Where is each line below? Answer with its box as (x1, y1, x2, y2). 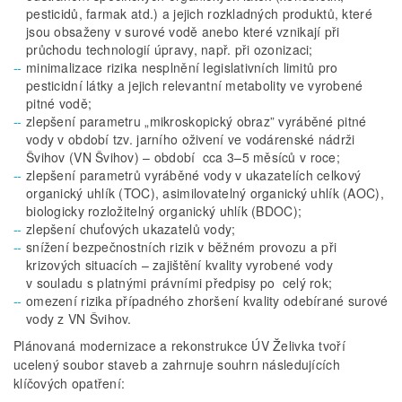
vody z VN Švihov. (26, 309, 132, 328)
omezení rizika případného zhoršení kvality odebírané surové (26, 291, 389, 310)
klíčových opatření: (13, 373, 126, 392)
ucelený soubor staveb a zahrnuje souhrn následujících (13, 354, 340, 373)
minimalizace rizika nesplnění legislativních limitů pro (26, 57, 338, 76)
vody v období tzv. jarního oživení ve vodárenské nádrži (26, 129, 355, 148)
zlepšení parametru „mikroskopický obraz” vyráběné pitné (26, 111, 367, 130)
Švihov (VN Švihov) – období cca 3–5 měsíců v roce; (26, 147, 340, 166)
